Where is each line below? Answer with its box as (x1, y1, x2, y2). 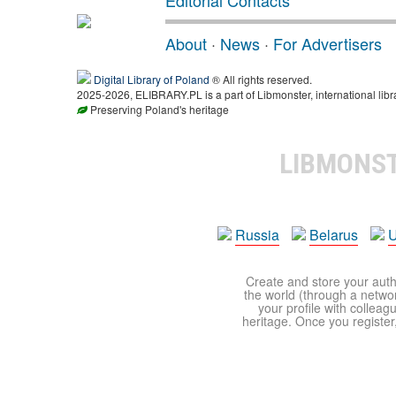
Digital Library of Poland (94, 72, 209, 88)
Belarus (309, 225, 358, 246)
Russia (235, 225, 279, 246)
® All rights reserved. (209, 72, 312, 88)
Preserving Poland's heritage (88, 102, 229, 118)
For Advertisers (273, 32, 382, 56)
